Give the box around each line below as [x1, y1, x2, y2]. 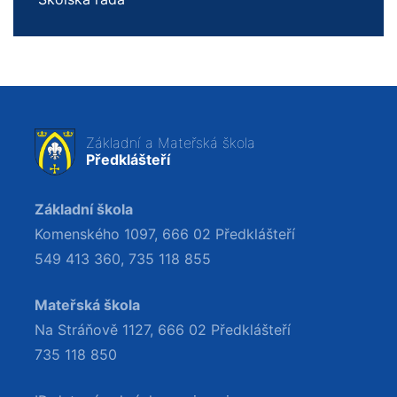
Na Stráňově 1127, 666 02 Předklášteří [35, 320, 291, 339]
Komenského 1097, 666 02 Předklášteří [35, 224, 295, 243]
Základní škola [35, 199, 133, 218]
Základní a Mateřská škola [86, 134, 255, 152]
